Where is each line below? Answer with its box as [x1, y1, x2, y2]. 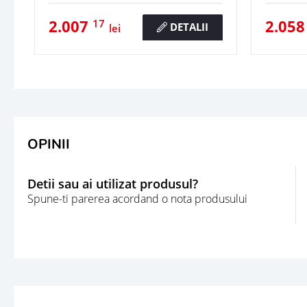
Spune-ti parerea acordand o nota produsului [27, 191, 247, 207]
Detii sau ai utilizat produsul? [27, 175, 198, 193]
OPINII [27, 134, 70, 153]
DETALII [167, 19, 208, 34]
